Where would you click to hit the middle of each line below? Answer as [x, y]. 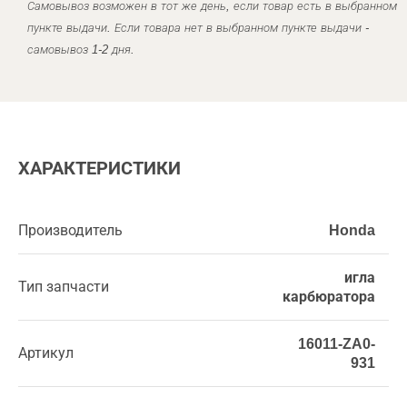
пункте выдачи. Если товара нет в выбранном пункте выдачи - [198, 28]
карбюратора [329, 297]
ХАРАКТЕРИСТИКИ [99, 168]
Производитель [70, 230]
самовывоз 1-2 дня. [81, 50]
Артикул [46, 353]
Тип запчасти [64, 287]
